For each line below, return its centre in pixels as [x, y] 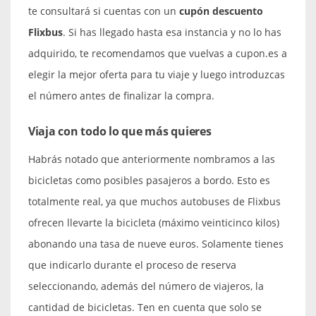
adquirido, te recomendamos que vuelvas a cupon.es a [158, 53]
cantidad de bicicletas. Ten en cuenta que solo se [145, 307]
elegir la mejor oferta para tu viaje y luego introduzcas [157, 74]
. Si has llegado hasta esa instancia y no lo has [172, 32]
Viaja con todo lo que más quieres [120, 131]
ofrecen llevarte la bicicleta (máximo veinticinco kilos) [154, 222]
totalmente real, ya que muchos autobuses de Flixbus [154, 201]
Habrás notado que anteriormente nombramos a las [152, 159]
